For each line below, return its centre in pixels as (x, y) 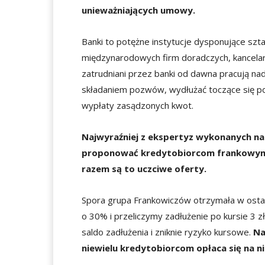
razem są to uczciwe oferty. (144, 169)
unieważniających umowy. (138, 10)
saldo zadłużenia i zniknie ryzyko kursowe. (167, 232)
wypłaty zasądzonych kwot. (138, 105)
